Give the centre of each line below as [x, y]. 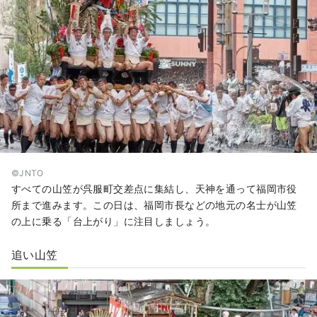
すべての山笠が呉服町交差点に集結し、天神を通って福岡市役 [154, 189]
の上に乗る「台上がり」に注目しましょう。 [114, 221]
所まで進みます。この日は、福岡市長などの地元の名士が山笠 [154, 205]
